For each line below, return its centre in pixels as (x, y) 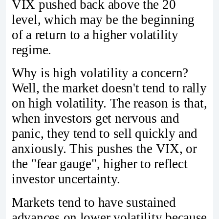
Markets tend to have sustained (94, 203)
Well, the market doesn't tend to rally (109, 88)
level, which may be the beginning (103, 19)
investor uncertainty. (66, 179)
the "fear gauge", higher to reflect (100, 164)
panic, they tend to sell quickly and (105, 134)
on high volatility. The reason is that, (109, 103)
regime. (32, 50)
